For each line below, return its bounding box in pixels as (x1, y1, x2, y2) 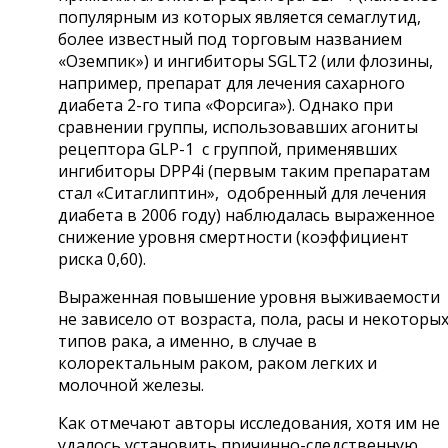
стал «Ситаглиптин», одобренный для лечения (58, 181, 426, 204)
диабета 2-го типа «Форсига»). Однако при (58, 93, 393, 116)
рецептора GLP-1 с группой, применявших (58, 137, 397, 160)
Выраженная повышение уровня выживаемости (58, 285, 440, 308)
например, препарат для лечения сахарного (58, 71, 405, 94)
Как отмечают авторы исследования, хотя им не (58, 411, 440, 434)
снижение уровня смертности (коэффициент (58, 225, 409, 248)
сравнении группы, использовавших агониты (58, 115, 418, 138)
